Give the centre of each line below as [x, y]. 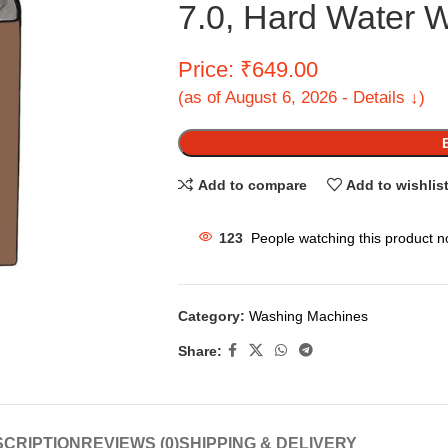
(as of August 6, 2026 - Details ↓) [301, 97]
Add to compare [252, 184]
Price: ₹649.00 [247, 69]
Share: [199, 350]
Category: [211, 316]
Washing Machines [308, 316]
